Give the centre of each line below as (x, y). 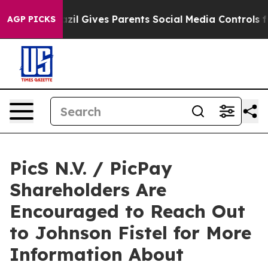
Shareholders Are (88, 190)
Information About (97, 254)
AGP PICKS (31, 19)
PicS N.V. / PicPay (91, 168)
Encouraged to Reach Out (127, 211)
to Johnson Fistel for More (130, 233)
